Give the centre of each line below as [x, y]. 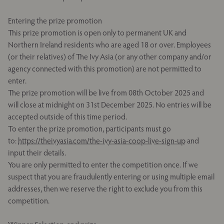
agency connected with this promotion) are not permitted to [105, 68]
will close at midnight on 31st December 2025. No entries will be [110, 104]
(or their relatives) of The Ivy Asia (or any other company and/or [110, 56]
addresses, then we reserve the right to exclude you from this [105, 188]
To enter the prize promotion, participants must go [89, 128]
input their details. [37, 152]
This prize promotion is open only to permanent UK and [97, 32]
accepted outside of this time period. [67, 116]
